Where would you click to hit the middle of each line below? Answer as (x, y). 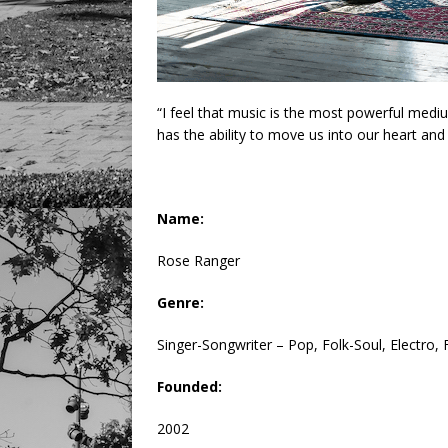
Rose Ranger (198, 261)
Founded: (189, 387)
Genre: (180, 303)
